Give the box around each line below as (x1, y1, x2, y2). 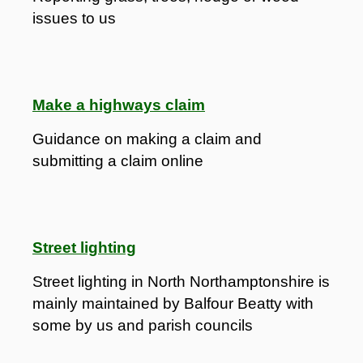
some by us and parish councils (32, 316, 253, 334)
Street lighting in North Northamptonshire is (32, 272, 330, 290)
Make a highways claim (32, 96, 205, 113)
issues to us (32, 9, 116, 27)
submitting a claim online (32, 152, 203, 169)
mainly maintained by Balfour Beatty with (32, 294, 314, 312)
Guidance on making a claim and (32, 130, 262, 147)
